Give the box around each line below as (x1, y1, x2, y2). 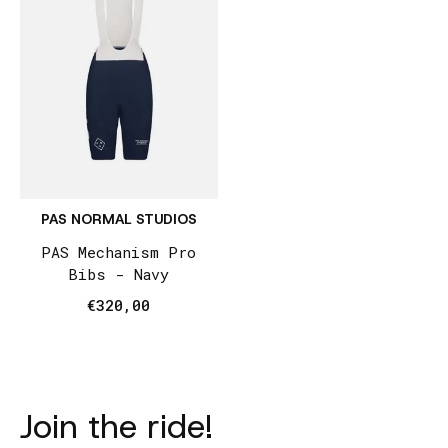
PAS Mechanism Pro (41, 241, 197, 262)
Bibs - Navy (68, 263, 170, 284)
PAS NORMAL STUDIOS (40, 209, 197, 228)
